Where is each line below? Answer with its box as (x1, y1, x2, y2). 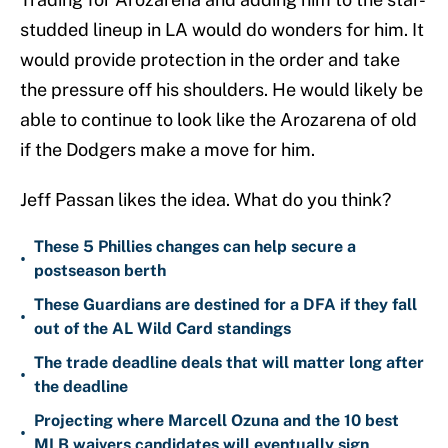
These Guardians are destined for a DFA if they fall (34, 295, 417, 315)
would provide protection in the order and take (20, 49, 400, 71)
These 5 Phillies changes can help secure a (34, 237, 356, 257)
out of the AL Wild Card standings (34, 319, 291, 339)
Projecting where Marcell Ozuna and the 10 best (34, 411, 399, 431)
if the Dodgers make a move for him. (20, 139, 315, 161)
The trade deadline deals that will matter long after (34, 353, 424, 373)
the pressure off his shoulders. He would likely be (20, 79, 423, 101)
